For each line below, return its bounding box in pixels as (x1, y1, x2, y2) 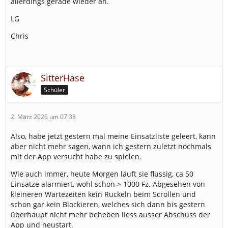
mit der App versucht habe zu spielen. (11, 152, 141, 161)
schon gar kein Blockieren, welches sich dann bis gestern (11, 199, 205, 209)
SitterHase (41, 72, 84, 84)
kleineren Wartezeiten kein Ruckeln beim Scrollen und (11, 189, 196, 199)
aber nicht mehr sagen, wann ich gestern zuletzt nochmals (11, 141, 211, 151)
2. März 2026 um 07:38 (11, 112, 76, 121)
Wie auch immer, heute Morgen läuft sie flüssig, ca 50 (11, 169, 193, 179)
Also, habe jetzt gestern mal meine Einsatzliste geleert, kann (11, 131, 216, 141)
